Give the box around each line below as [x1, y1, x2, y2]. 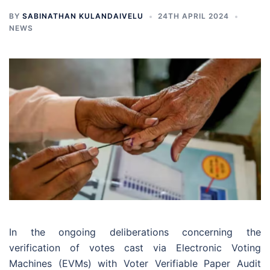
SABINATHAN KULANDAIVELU [22, 11, 143, 20]
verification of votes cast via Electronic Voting [9, 242, 261, 254]
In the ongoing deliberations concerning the [9, 226, 261, 239]
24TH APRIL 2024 [158, 11, 229, 20]
